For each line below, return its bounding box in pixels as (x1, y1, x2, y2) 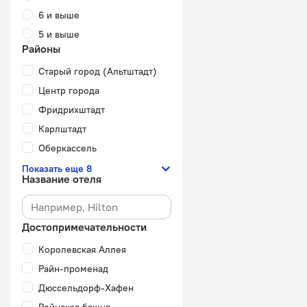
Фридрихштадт (38, 103, 105, 116)
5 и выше (38, 28, 79, 40)
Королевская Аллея (38, 243, 126, 256)
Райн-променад (38, 262, 108, 275)
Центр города (38, 84, 99, 97)
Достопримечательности (22, 220, 147, 234)
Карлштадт (38, 123, 86, 135)
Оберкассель (38, 142, 97, 154)
